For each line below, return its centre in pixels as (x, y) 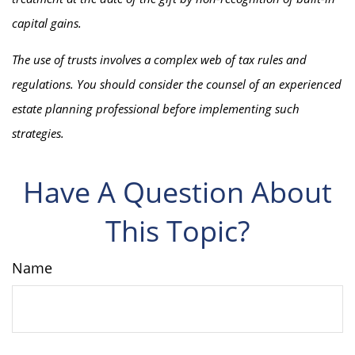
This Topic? (177, 231)
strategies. (38, 133)
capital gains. (47, 23)
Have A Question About (177, 192)
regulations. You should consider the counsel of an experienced (177, 84)
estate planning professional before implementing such (156, 108)
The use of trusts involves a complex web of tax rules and (159, 59)
